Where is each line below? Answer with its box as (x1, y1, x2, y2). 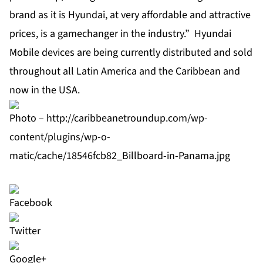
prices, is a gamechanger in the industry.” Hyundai (9, 26, 231, 42)
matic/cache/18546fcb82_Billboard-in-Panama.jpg (9, 149, 230, 164)
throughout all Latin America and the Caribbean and (9, 64, 240, 79)
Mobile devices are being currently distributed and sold (9, 45, 252, 60)
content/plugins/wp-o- (9, 130, 110, 145)
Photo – (9, 111, 46, 126)
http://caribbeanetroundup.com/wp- (46, 111, 208, 126)
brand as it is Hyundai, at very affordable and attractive (9, 8, 251, 23)
